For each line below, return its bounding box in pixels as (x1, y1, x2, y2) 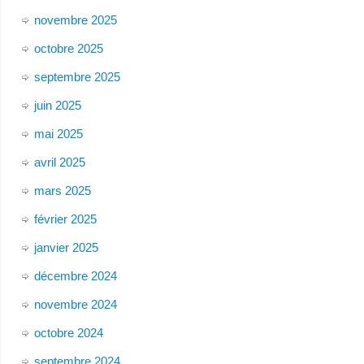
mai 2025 (33, 126, 83, 141)
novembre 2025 (33, 12, 117, 27)
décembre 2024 (33, 268, 117, 283)
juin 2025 (33, 97, 81, 112)
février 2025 (33, 211, 97, 226)
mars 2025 (33, 183, 91, 197)
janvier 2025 (33, 240, 98, 254)
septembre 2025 (33, 69, 120, 84)
